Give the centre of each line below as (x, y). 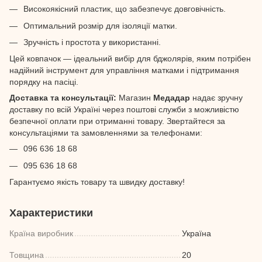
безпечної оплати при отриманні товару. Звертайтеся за (117, 121)
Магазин (135, 98)
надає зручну (216, 98)
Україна (196, 234)
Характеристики (51, 213)
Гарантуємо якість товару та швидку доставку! (97, 182)
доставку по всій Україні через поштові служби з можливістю (124, 110)
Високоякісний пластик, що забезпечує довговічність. (125, 9)
